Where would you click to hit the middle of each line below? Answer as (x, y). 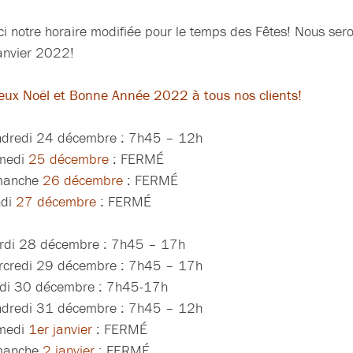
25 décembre (68, 159)
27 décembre (54, 202)
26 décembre (82, 180)
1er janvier (60, 329)
